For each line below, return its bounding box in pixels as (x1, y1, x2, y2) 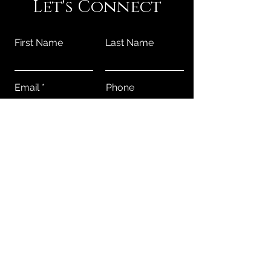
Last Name (105, 37, 154, 49)
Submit (71, 179, 127, 201)
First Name (15, 37, 63, 49)
